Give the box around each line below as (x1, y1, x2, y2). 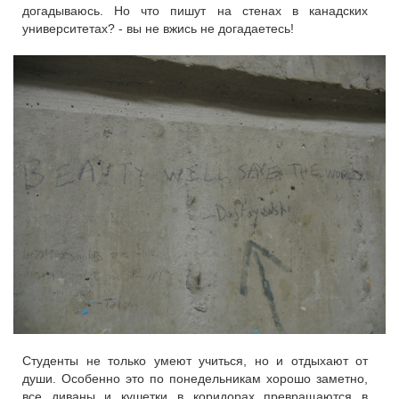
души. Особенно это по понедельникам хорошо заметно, (22, 371, 368, 387)
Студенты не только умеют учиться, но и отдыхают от (22, 354, 368, 369)
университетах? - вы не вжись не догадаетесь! (22, 20, 294, 36)
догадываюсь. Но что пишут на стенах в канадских (22, 3, 368, 18)
